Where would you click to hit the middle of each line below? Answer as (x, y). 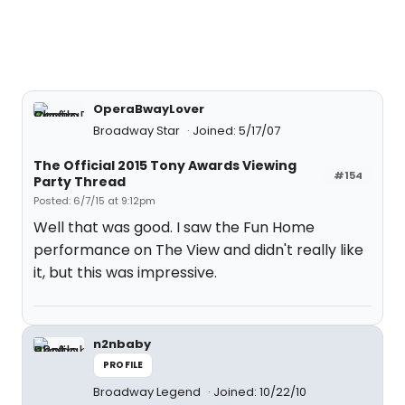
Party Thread (80, 182)
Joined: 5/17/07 (236, 131)
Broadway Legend (148, 392)
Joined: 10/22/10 (260, 392)
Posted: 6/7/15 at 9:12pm (94, 201)
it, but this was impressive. (125, 273)
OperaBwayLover (149, 109)
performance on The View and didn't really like (198, 250)
